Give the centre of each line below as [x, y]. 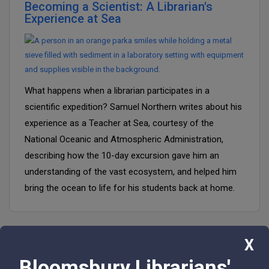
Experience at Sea [73, 19]
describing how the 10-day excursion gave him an [122, 156]
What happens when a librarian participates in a [117, 91]
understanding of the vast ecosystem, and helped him [131, 172]
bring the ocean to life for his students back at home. [130, 188]
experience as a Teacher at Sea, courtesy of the [119, 123]
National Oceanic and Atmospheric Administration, [124, 139]
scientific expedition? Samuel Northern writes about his [133, 107]
